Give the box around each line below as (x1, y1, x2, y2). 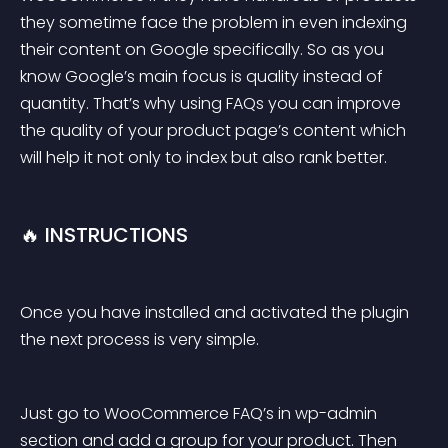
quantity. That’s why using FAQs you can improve (20, 92, 405, 115)
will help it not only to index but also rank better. (20, 146, 387, 169)
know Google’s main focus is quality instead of (20, 65, 387, 88)
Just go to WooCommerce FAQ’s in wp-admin (20, 402, 381, 425)
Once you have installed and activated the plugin (20, 301, 413, 324)
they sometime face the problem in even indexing (20, 11, 411, 34)
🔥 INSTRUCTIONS (20, 221, 188, 249)
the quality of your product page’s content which (20, 119, 410, 142)
